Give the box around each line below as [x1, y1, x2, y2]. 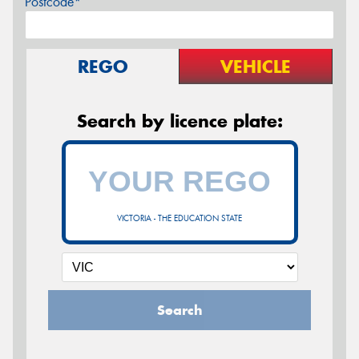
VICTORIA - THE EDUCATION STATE [117, 212, 242, 224]
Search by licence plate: [76, 109, 283, 132]
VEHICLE [220, 54, 291, 78]
